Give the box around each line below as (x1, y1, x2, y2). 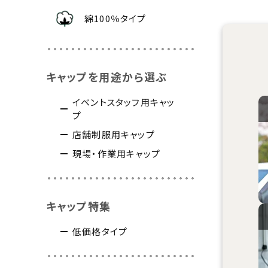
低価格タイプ (72, 225, 128, 237)
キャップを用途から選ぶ (46, 69, 167, 84)
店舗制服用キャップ (72, 128, 155, 141)
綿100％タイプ (84, 12, 147, 25)
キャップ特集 (46, 198, 111, 214)
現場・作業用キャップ (72, 147, 160, 160)
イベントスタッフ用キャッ (72, 96, 175, 108)
